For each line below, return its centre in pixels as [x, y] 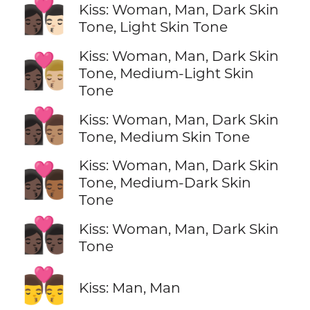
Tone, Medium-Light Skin [166, 73]
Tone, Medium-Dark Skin [165, 183]
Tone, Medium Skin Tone [164, 136]
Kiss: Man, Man [129, 288]
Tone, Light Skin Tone [153, 27]
